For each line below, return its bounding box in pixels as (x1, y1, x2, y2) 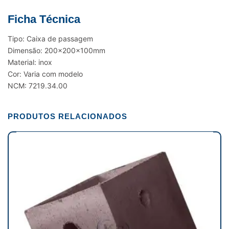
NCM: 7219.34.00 (8, 81, 67, 90)
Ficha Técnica (8, 12, 80, 26)
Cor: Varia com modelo (8, 69, 83, 78)
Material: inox (8, 57, 52, 66)
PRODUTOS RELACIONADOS (8, 112, 127, 121)
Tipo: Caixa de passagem (8, 34, 93, 43)
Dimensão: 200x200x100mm (8, 45, 105, 55)
